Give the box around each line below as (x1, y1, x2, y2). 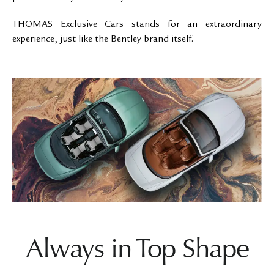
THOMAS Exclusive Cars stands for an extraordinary (12, 20, 262, 30)
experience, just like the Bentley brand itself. (12, 34, 193, 45)
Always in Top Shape (25, 232, 249, 265)
